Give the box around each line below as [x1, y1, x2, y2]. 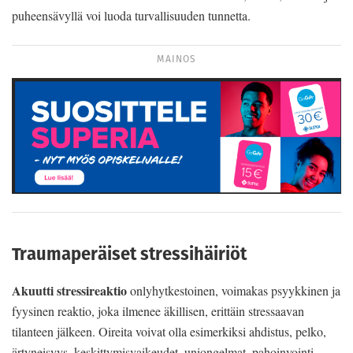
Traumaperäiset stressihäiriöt [12, 242, 247, 267]
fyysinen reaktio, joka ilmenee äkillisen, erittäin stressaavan [12, 302, 304, 319]
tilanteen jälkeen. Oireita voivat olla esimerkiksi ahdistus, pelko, [12, 322, 326, 340]
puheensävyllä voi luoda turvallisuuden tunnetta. [12, 7, 251, 24]
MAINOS [157, 52, 196, 66]
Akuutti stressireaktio [12, 281, 130, 299]
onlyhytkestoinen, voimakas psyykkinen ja [130, 281, 340, 299]
